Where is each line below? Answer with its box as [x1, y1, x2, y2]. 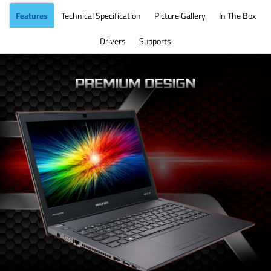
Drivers [100, 34, 126, 47]
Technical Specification [60, 9, 141, 22]
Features [15, 9, 48, 22]
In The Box [218, 9, 256, 22]
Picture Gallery [154, 9, 206, 22]
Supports [139, 34, 171, 47]
